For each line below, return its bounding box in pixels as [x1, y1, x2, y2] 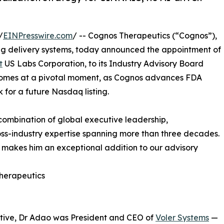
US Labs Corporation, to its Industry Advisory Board [2, 58, 203, 68]
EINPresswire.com [3, 30, 72, 40]
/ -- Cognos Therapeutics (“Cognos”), [72, 30, 217, 40]
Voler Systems [155, 212, 209, 222]
